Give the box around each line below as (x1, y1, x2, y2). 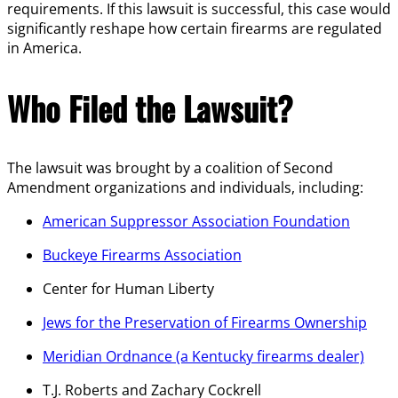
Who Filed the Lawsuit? (7, 84, 293, 132)
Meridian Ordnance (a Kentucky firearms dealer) (43, 346, 364, 367)
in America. (7, 37, 82, 58)
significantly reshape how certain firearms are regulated (7, 18, 382, 38)
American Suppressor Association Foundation (43, 211, 350, 232)
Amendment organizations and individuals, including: (7, 178, 363, 198)
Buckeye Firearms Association (43, 245, 242, 266)
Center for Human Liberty (43, 279, 214, 299)
